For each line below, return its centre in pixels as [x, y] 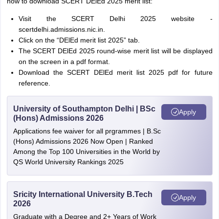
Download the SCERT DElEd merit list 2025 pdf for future [115, 72]
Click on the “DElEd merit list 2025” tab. [79, 40]
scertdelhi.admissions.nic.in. [62, 29]
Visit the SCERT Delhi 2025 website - [115, 19]
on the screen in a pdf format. [64, 62]
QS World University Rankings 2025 [68, 162]
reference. [34, 83]
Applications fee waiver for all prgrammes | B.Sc [87, 131]
